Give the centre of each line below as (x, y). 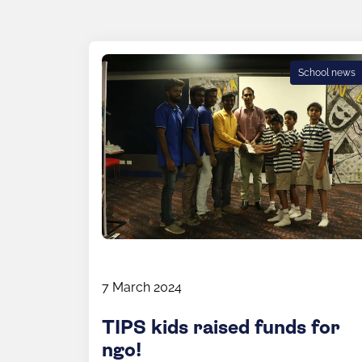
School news (327, 73)
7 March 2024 (142, 287)
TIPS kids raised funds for (221, 328)
